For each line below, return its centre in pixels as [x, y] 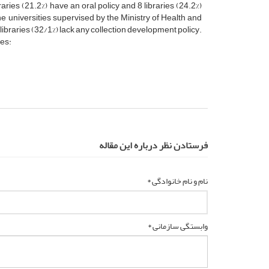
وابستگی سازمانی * [178, 226]
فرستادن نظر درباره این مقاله [153, 145]
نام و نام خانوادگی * [177, 181]
